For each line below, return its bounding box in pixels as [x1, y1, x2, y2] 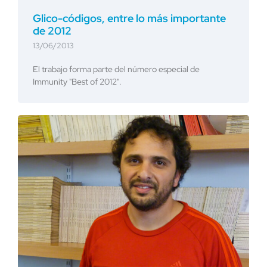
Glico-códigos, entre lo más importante [32, 11, 226, 26]
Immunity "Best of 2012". [32, 76, 122, 88]
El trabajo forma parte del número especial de [32, 64, 200, 75]
